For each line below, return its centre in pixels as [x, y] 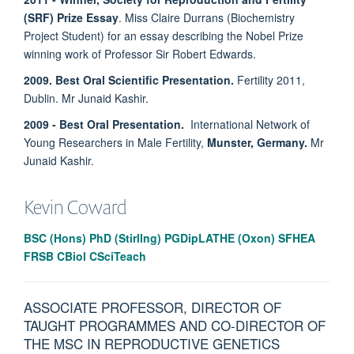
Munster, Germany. [259, 143]
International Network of [247, 124]
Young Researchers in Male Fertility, [115, 143]
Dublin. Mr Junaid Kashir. [86, 98]
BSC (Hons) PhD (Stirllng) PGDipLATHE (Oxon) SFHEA [169, 238]
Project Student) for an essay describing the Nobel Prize [164, 36]
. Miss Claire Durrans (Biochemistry [207, 18]
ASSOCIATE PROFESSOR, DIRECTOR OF [153, 307]
